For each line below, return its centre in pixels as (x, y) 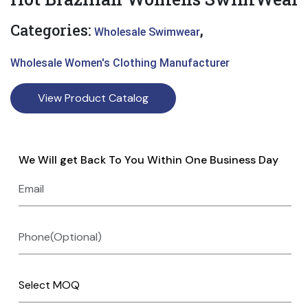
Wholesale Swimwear (147, 32)
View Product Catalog (93, 98)
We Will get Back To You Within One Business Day (148, 160)
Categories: (52, 30)
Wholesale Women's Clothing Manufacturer (120, 63)
